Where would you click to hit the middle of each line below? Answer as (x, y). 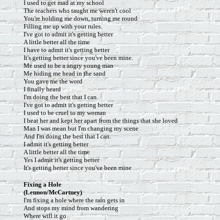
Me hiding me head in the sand (65, 73)
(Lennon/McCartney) (53, 192)
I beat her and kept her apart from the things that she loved (101, 121)
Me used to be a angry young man (69, 66)
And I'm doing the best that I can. (67, 136)
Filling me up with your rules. (63, 26)
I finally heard (42, 89)
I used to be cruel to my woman (65, 113)
